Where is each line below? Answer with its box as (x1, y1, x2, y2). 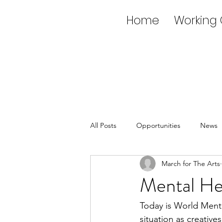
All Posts (90, 120, 116, 130)
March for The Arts (162, 159, 220, 168)
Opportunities (136, 120, 180, 130)
